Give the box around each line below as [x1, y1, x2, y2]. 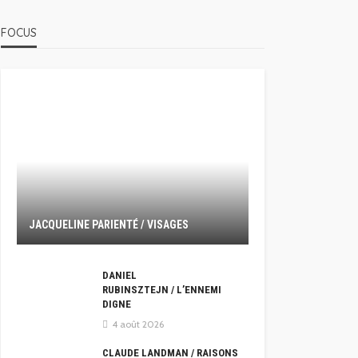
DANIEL [102, 269, 137, 281]
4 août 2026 [112, 318, 164, 331]
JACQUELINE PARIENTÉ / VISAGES [29, 218, 189, 231]
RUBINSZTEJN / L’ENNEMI [102, 284, 221, 296]
